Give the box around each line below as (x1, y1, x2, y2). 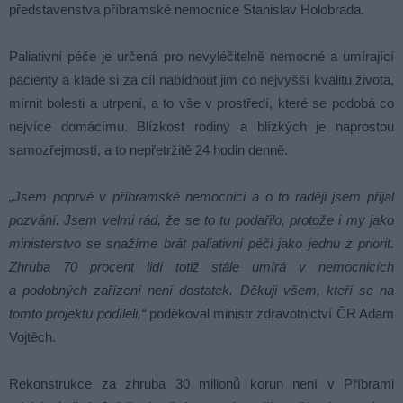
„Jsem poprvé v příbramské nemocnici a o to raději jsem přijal (9, 189, 394, 205)
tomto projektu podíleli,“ (9, 306, 146, 322)
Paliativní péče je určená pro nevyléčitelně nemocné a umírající (9, 49, 394, 65)
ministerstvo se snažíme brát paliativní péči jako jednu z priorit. (9, 236, 394, 252)
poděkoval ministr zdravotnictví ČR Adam (145, 306, 395, 322)
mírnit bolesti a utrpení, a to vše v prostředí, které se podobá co (9, 95, 394, 112)
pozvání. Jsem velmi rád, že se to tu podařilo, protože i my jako (9, 212, 394, 228)
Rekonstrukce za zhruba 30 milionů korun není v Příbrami (9, 376, 394, 392)
